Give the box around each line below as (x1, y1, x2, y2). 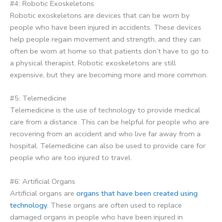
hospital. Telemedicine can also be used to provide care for (10, 141, 206, 151)
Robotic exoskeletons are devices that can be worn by (10, 10, 190, 20)
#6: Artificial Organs (10, 176, 75, 186)
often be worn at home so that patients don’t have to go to (10, 46, 209, 56)
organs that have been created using (76, 188, 198, 198)
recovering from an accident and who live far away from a (10, 129, 201, 139)
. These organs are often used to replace (47, 200, 182, 210)
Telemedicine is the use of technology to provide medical (10, 105, 200, 115)
